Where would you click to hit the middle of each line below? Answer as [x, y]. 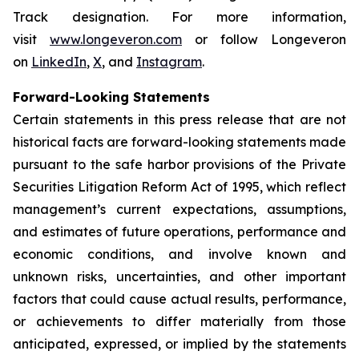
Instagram [169, 62]
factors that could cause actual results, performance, [179, 299]
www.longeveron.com [116, 39]
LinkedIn [59, 62]
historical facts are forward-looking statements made [179, 142]
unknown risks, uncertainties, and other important [179, 276]
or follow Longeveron [264, 39]
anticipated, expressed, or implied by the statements [179, 344]
